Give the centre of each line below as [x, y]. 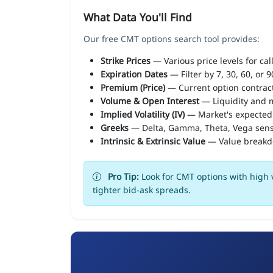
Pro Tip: [123, 176]
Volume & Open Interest [150, 101]
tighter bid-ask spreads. [142, 190]
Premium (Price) [133, 87]
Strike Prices [126, 60]
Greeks [115, 127]
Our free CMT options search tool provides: [172, 38]
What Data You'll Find [138, 17]
